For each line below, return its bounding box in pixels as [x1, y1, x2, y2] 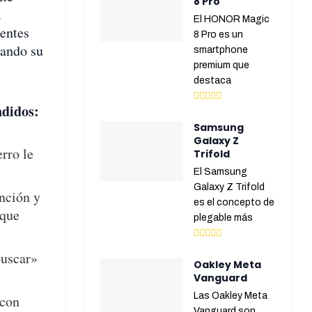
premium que [194, 60, 250, 71]
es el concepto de [194, 197, 275, 208]
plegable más [194, 212, 253, 224]
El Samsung [194, 166, 248, 178]
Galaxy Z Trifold [194, 182, 265, 193]
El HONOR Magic [194, 14, 270, 25]
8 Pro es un [194, 29, 244, 40]
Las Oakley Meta [194, 290, 268, 302]
